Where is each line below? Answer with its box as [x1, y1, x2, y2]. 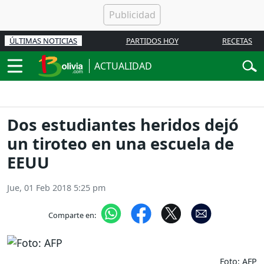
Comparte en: [48, 209, 96, 220]
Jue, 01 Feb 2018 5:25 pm [7, 182, 105, 194]
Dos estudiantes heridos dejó [7, 114, 239, 136]
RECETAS [222, 35, 252, 46]
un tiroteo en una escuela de [7, 133, 234, 155]
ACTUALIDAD [94, 60, 152, 72]
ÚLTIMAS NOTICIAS [9, 35, 77, 46]
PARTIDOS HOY [126, 35, 179, 46]
